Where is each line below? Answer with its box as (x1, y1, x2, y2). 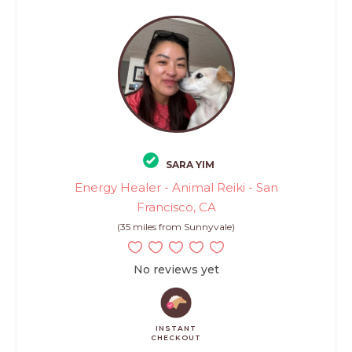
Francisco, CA (136, 199, 216, 214)
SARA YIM (165, 158, 214, 170)
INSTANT (156, 323, 196, 332)
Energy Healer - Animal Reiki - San (74, 179, 278, 195)
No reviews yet (133, 262, 219, 277)
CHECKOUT (151, 332, 201, 342)
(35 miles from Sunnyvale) (117, 220, 235, 233)
